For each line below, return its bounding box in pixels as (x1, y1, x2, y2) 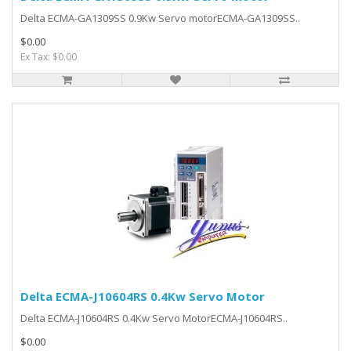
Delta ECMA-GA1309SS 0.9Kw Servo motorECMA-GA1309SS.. (20, 11, 300, 25)
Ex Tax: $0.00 (20, 50, 77, 63)
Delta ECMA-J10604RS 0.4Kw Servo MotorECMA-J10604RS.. (20, 311, 288, 325)
